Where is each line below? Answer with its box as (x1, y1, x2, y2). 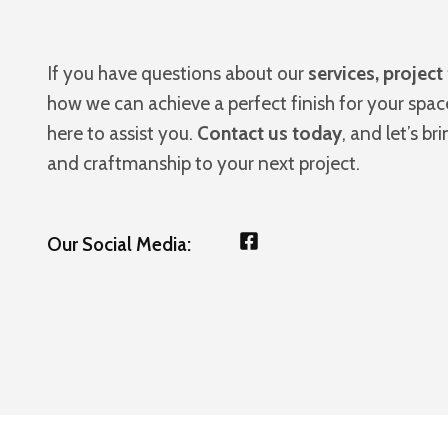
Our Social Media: (47, 233, 191, 256)
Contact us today (197, 122, 342, 145)
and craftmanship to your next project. (47, 152, 360, 175)
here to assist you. (47, 122, 197, 145)
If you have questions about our (47, 62, 308, 85)
